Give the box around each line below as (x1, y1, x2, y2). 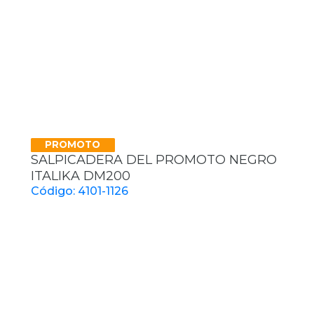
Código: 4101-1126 (31, 184, 128, 198)
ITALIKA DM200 (31, 168, 130, 184)
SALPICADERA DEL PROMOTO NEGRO (31, 151, 277, 168)
